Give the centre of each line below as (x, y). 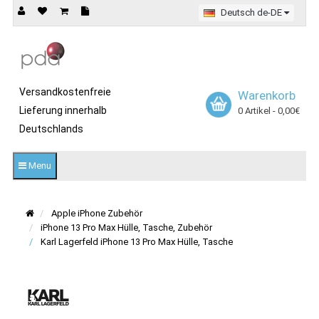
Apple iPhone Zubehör (97, 213)
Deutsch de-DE (252, 12)
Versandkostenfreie (65, 92)
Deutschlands (51, 129)
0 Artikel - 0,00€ (269, 111)
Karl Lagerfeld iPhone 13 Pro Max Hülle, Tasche (137, 242)
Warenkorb (267, 95)
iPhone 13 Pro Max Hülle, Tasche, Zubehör (126, 228)
